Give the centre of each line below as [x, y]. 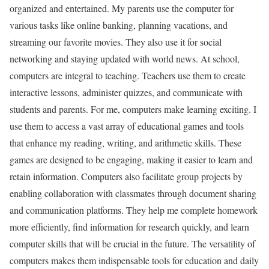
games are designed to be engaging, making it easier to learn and [131, 160]
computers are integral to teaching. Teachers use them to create [128, 76]
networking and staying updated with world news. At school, [125, 59]
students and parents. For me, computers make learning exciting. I [133, 109]
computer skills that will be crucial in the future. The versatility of [132, 244]
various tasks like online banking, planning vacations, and [119, 25]
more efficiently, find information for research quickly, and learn [129, 227]
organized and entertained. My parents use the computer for [122, 8]
